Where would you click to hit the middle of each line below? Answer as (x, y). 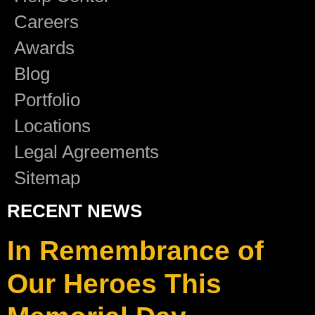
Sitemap (47, 178)
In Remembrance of (135, 251)
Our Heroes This (114, 284)
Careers (46, 22)
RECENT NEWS (75, 211)
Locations (52, 126)
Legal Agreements (86, 152)
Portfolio (47, 100)
